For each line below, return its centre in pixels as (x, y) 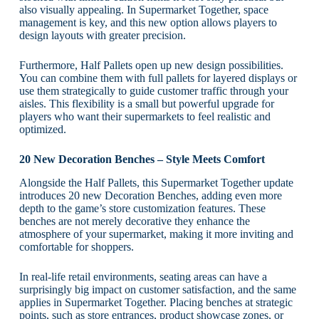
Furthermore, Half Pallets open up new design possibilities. (151, 66)
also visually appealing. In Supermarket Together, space (143, 10)
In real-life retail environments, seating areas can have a (143, 276)
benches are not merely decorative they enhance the (134, 221)
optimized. (42, 130)
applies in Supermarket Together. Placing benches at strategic (156, 302)
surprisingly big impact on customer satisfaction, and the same (157, 289)
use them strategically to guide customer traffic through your (153, 91)
